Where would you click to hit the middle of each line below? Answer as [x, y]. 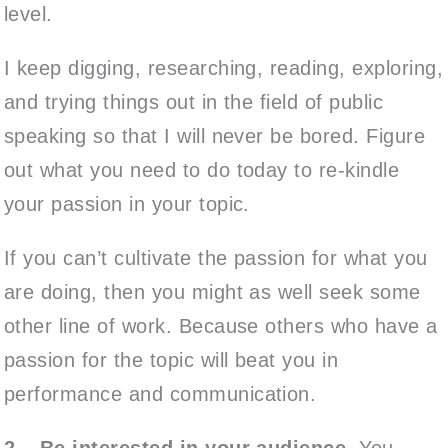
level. [28, 13]
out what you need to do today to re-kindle [202, 169]
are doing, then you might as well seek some [212, 291]
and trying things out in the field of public [194, 101]
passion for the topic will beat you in [171, 359]
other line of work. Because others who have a [221, 325]
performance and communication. [160, 393]
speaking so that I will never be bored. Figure [215, 135]
